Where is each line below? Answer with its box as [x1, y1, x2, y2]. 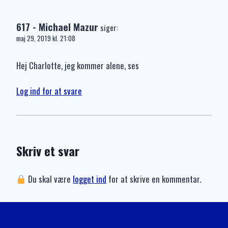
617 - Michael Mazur [16, 19, 98, 34]
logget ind [73, 173, 107, 186]
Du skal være [26, 173, 73, 186]
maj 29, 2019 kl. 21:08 [16, 33, 75, 43]
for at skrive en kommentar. [106, 173, 202, 186]
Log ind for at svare [16, 84, 82, 98]
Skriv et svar [16, 141, 79, 160]
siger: [100, 21, 118, 33]
